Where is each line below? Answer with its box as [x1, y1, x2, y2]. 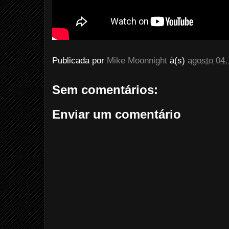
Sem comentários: [52, 83, 158, 97]
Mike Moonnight [107, 56, 167, 66]
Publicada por [52, 56, 107, 66]
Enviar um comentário [52, 107, 181, 121]
